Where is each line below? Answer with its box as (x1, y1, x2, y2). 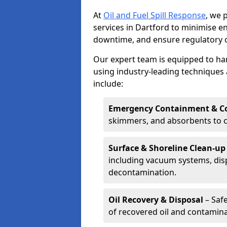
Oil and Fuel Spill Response (103, 10, 206, 21)
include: (93, 78, 123, 89)
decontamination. (108, 167, 176, 178)
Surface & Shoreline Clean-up (108, 142, 225, 154)
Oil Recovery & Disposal (108, 194, 203, 205)
